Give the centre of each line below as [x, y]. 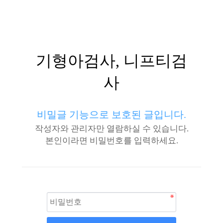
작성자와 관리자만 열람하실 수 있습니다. [111, 129]
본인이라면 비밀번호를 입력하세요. [111, 141]
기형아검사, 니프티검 [111, 61]
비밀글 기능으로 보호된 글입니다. [111, 114]
